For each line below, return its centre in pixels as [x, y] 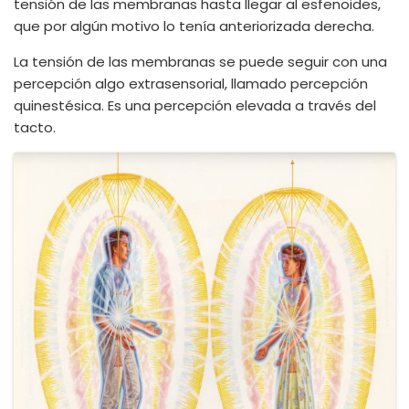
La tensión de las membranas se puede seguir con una [200, 62]
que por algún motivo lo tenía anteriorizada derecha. [194, 26]
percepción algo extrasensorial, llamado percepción [191, 84]
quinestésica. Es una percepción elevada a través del [195, 105]
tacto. [35, 127]
